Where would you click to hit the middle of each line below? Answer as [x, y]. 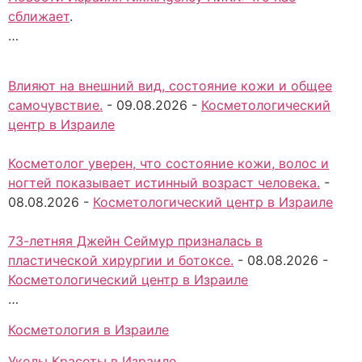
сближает [39, 16]
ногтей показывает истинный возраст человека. [164, 182]
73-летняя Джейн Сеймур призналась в [135, 240]
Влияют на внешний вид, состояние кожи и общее [170, 85]
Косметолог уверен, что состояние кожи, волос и [168, 163]
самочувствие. [55, 105]
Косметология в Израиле [88, 330]
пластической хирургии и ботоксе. [121, 260]
